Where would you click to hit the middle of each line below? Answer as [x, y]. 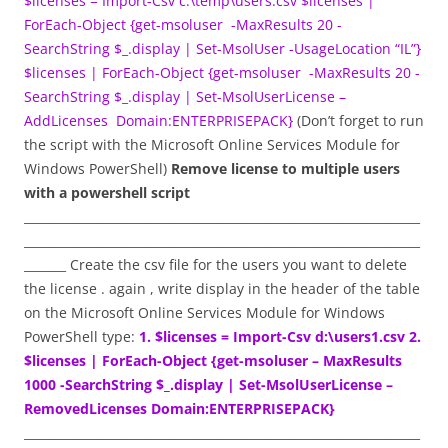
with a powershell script [107, 192]
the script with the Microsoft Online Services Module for [212, 144]
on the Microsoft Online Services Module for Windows [204, 312]
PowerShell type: [81, 336]
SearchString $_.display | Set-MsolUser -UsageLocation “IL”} [222, 48]
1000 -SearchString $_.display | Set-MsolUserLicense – [208, 384]
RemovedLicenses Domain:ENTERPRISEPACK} [179, 408]
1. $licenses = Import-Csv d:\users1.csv [272, 336]
